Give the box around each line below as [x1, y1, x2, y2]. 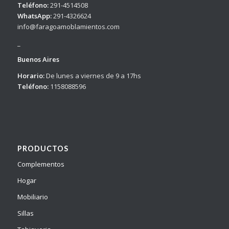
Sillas [17, 209, 34, 218]
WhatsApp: [17, 11, 52, 20]
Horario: [17, 71, 44, 80]
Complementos [17, 159, 64, 169]
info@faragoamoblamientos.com [17, 21, 120, 31]
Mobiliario [17, 192, 48, 202]
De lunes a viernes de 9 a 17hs [44, 71, 141, 80]
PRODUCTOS [17, 144, 68, 153]
